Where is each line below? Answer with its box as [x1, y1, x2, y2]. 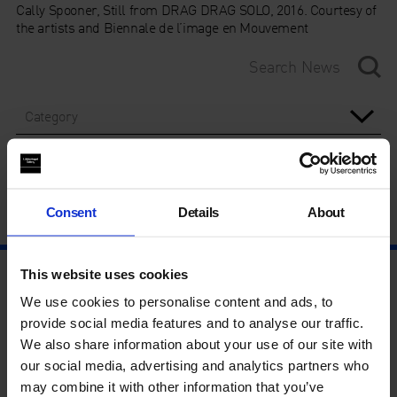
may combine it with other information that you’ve [20, 378, 324, 394]
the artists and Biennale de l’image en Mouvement [15, 19, 308, 37]
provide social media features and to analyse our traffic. [20, 315, 364, 331]
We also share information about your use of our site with [20, 336, 373, 352]
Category [24, 106, 78, 125]
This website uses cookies [20, 266, 189, 281]
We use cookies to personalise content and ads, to [20, 293, 333, 309]
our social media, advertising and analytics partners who [20, 357, 369, 373]
